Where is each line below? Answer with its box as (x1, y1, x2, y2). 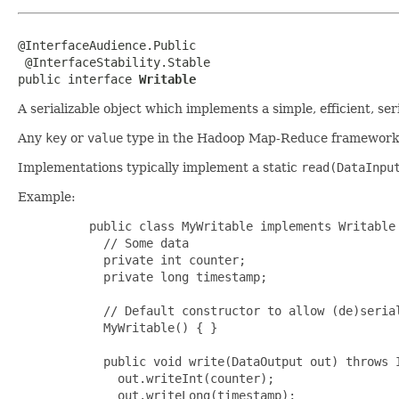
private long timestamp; (53, 269, 267, 284)
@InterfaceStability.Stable (18, 54, 210, 69)
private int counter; (53, 252, 246, 267)
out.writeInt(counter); (53, 370, 274, 386)
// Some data (53, 235, 189, 250)
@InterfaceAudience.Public (18, 37, 196, 53)
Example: (18, 189, 76, 204)
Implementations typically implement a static (18, 159, 301, 175)
